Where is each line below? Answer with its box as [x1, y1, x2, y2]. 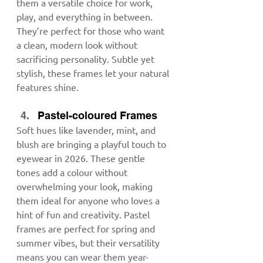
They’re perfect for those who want [16, 24, 167, 36]
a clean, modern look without [16, 38, 140, 50]
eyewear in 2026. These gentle [16, 151, 147, 164]
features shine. [16, 80, 79, 93]
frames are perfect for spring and [16, 222, 157, 234]
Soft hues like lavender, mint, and [16, 123, 158, 136]
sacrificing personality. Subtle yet [16, 52, 157, 65]
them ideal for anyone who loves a [16, 194, 162, 206]
